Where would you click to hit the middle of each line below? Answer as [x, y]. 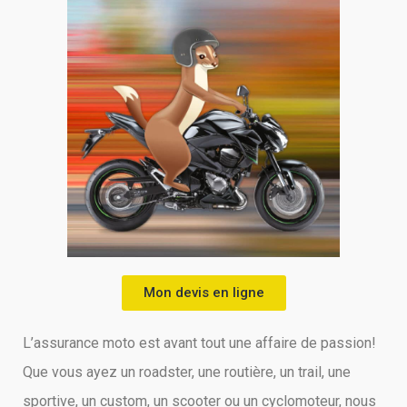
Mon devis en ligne [203, 293]
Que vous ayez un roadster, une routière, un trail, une [187, 372]
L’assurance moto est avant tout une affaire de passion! [199, 343]
